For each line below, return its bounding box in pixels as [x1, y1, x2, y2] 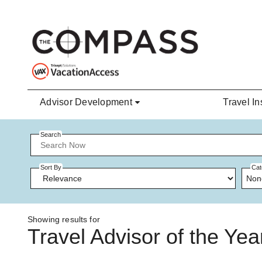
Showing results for [27, 215, 100, 225]
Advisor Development [40, 97, 132, 108]
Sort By [40, 164, 61, 171]
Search [40, 131, 61, 138]
